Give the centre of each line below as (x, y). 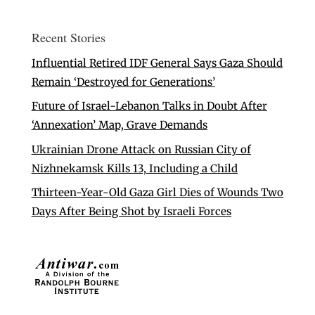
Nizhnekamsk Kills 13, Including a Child (134, 168)
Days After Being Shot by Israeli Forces (131, 212)
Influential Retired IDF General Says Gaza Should (157, 63)
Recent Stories (68, 37)
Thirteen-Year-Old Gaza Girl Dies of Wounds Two (157, 193)
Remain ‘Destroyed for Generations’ (123, 82)
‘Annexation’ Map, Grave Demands (119, 125)
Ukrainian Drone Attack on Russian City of (141, 149)
